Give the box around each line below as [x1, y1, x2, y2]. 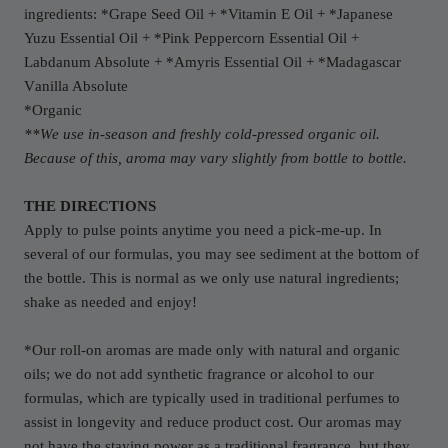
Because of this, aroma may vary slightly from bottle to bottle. [24, 150, 407, 167]
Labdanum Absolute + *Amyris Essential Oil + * [24, 54, 326, 71]
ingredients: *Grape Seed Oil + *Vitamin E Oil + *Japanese [24, 6, 393, 23]
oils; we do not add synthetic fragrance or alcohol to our [24, 366, 374, 383]
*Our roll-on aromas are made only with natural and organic [24, 342, 400, 359]
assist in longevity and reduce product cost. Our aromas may [24, 414, 402, 431]
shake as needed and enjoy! [24, 294, 197, 311]
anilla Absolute [35, 78, 128, 95]
